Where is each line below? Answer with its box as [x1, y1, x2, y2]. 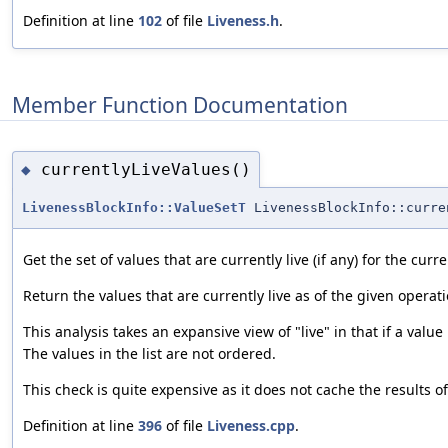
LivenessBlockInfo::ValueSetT [22, 200, 246, 216]
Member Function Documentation [12, 90, 348, 119]
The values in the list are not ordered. [23, 344, 276, 364]
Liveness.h [207, 11, 279, 31]
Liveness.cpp [207, 416, 295, 436]
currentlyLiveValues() [41, 159, 251, 179]
